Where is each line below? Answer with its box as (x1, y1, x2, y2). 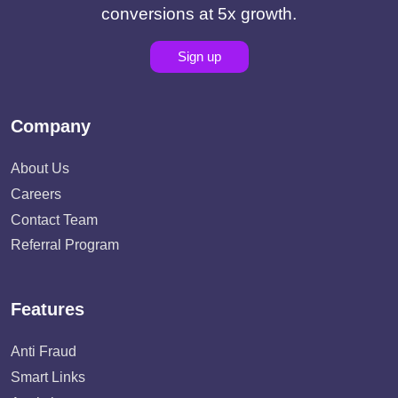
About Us (11, 161, 69, 176)
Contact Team (11, 211, 98, 227)
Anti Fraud (11, 344, 76, 360)
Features (11, 299, 84, 320)
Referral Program (11, 237, 119, 253)
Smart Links (11, 370, 85, 386)
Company (11, 116, 91, 136)
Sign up (177, 49, 221, 64)
